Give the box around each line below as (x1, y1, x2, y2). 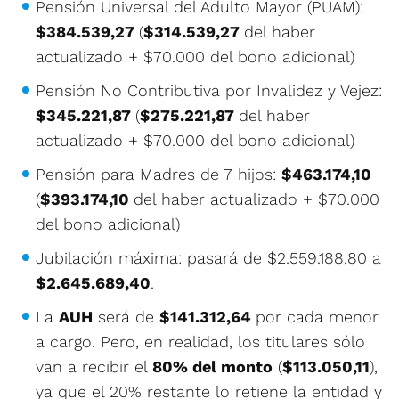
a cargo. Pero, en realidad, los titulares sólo (36, 331, 365, 351)
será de (93, 306, 159, 326)
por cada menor (256, 306, 379, 326)
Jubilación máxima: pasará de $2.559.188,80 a (36, 248, 381, 267)
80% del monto (152, 356, 273, 376)
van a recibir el (36, 356, 152, 376)
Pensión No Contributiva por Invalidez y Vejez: (36, 80, 382, 100)
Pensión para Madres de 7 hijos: (36, 164, 281, 183)
